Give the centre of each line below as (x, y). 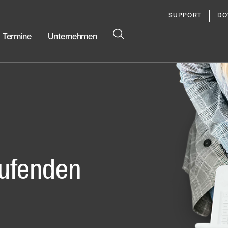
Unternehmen (72, 37)
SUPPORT (185, 16)
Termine (17, 37)
